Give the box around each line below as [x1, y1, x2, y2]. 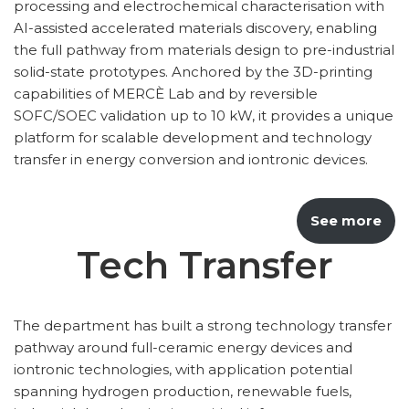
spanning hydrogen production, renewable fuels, [14, 383, 351, 401]
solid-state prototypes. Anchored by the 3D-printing [14, 63, 372, 81]
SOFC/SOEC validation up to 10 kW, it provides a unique [14, 107, 393, 125]
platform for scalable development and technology [14, 129, 372, 147]
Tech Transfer [76, 243, 333, 288]
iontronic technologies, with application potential [14, 361, 352, 379]
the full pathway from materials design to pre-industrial [14, 41, 394, 59]
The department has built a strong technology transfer [14, 317, 392, 335]
